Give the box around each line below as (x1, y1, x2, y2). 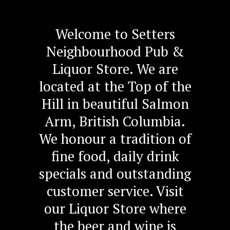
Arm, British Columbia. (45, 112, 185, 130)
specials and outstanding (39, 164, 191, 183)
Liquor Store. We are (52, 60, 178, 78)
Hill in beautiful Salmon (41, 94, 189, 113)
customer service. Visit (46, 182, 184, 200)
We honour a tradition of (39, 129, 191, 148)
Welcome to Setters (55, 25, 175, 43)
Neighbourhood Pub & (46, 42, 184, 61)
